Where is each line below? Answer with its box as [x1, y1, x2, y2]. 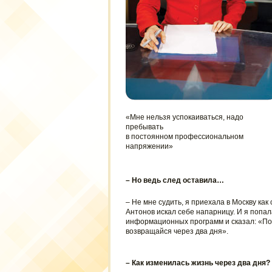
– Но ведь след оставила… [125, 176, 224, 185]
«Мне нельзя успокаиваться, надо [125, 113, 243, 121]
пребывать [125, 123, 163, 131]
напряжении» [125, 142, 173, 151]
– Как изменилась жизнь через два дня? [125, 259, 270, 267]
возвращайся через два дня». [125, 227, 228, 236]
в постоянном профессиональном [125, 132, 243, 141]
